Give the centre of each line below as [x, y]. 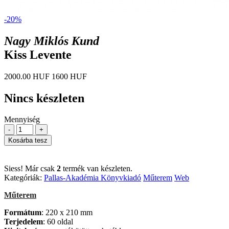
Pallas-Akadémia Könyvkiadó [93, 178]
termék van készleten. [97, 169]
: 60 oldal [58, 222]
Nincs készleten [44, 98]
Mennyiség [22, 120]
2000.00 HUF [27, 76]
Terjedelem [24, 222]
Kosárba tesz [28, 141]
